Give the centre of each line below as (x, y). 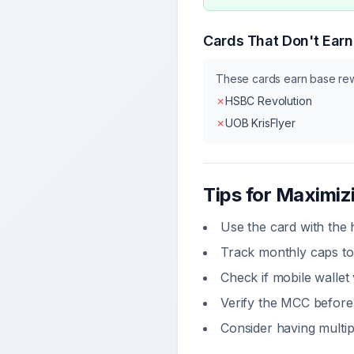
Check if (247, 277)
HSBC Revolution (268, 101)
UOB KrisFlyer (260, 123)
